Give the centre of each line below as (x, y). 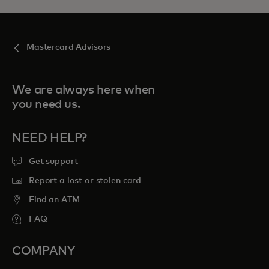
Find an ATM (54, 200)
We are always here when (83, 90)
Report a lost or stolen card (85, 181)
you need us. (46, 105)
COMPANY (44, 251)
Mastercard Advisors (69, 48)
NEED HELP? (50, 138)
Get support (53, 162)
